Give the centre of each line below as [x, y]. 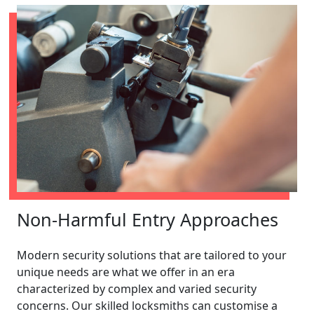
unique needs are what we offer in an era [126, 272]
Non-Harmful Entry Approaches [148, 219]
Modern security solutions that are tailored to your [152, 255]
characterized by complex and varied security [137, 288]
